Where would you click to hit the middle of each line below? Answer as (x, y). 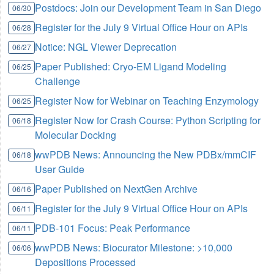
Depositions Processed (86, 262)
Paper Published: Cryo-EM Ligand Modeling (131, 66)
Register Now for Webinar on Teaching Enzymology (147, 100)
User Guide (60, 169)
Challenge (58, 81)
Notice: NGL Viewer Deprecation (106, 46)
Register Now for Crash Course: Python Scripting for (148, 120)
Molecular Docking (76, 135)
